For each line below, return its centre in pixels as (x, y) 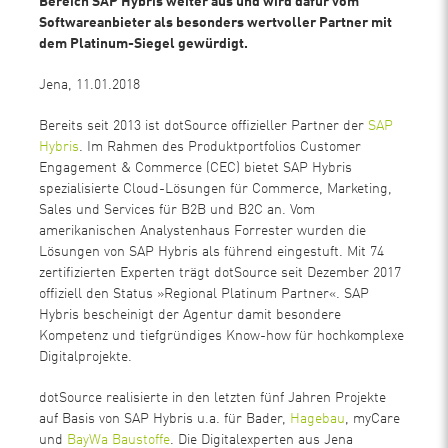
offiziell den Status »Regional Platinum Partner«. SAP (204, 293)
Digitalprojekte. (86, 356)
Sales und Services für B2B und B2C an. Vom (177, 209)
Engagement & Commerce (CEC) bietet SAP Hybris (196, 167)
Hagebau (318, 418)
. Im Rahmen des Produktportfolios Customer (220, 146)
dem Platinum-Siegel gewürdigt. (144, 43)
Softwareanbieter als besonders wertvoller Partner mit (216, 22)
